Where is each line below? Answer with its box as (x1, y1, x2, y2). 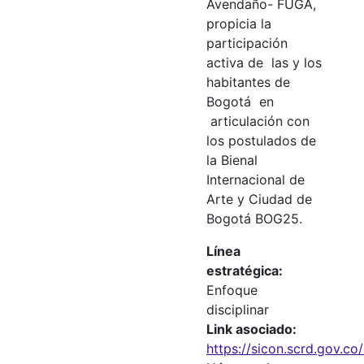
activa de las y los (206, 54, 322, 71)
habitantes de (206, 73, 290, 90)
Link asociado (206, 320, 292, 337)
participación (206, 34, 288, 51)
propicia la (206, 15, 271, 32)
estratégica (206, 262, 279, 279)
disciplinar (206, 301, 269, 318)
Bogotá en (206, 93, 274, 110)
